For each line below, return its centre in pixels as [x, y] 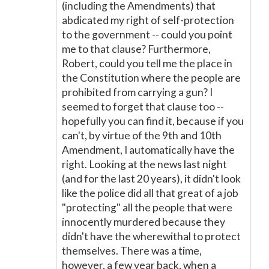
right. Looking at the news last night [144, 164]
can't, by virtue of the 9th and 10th [142, 135]
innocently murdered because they [144, 222]
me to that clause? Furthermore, [136, 49]
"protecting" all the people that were [147, 207]
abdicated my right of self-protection [148, 20]
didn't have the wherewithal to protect [151, 236]
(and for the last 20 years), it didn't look [151, 179]
